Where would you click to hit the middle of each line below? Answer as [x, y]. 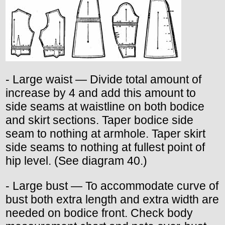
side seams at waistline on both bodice [105, 106]
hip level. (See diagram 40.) [76, 160]
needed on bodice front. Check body [99, 213]
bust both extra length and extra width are [112, 199]
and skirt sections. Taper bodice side [99, 120]
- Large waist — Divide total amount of [103, 79]
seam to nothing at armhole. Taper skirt [105, 133]
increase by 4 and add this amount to [101, 93]
